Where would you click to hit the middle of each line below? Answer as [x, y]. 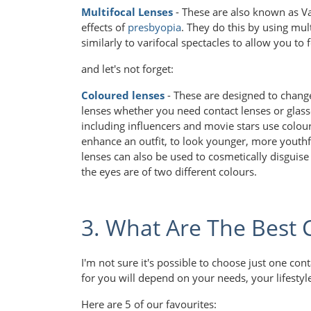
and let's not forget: [127, 69]
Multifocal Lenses [127, 12]
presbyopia [154, 27]
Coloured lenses [123, 95]
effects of [104, 27]
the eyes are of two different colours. [169, 172]
